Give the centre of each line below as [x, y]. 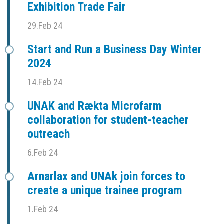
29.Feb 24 [45, 25]
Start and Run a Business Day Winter [115, 49]
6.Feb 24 [43, 152]
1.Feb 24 [43, 209]
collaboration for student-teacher [108, 120]
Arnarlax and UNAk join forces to [106, 176]
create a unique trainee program [105, 190]
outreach [49, 134]
